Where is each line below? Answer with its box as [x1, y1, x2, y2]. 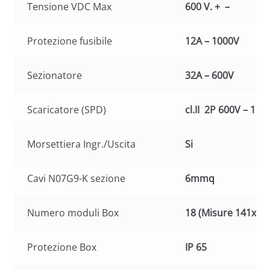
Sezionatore [27, 68, 83, 82]
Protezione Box [27, 240, 97, 254]
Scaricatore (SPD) [27, 102, 107, 116]
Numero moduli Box [27, 206, 119, 219]
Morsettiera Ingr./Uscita [27, 137, 136, 151]
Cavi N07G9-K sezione [27, 171, 126, 185]
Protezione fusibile [27, 34, 113, 48]
